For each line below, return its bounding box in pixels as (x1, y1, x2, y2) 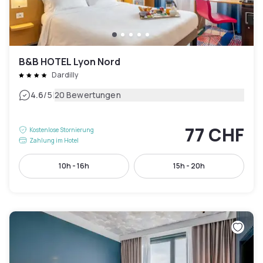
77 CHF (185, 123, 244, 147)
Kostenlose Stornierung (29, 126, 94, 134)
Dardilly (52, 70, 78, 80)
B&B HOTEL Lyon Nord (19, 55, 120, 68)
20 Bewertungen (54, 89, 121, 100)
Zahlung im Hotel (29, 136, 79, 144)
